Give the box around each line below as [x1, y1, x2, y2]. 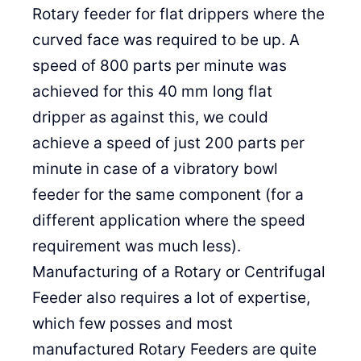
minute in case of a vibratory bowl [32, 160, 278, 178]
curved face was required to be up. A [32, 31, 300, 49]
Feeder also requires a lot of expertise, [32, 288, 310, 307]
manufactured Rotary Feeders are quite [32, 340, 317, 359]
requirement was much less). [32, 237, 241, 255]
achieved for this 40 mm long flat [32, 82, 272, 101]
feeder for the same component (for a [32, 185, 304, 204]
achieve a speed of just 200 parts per [32, 134, 305, 152]
